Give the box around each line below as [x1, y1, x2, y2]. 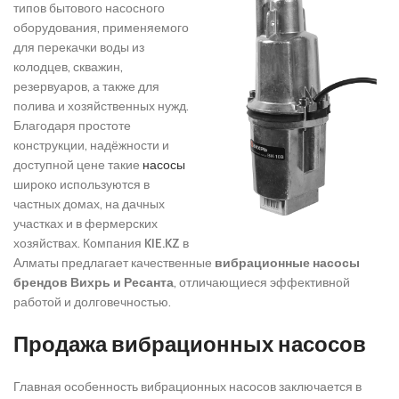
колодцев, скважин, [13, 59, 123, 76]
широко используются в [13, 176, 150, 193]
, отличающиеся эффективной [174, 274, 350, 291]
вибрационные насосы [215, 255, 360, 272]
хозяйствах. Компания [13, 235, 144, 252]
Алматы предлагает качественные [13, 255, 215, 272]
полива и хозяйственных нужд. [13, 98, 189, 115]
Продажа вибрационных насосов [13, 331, 366, 358]
